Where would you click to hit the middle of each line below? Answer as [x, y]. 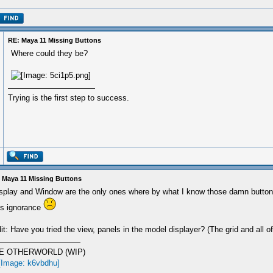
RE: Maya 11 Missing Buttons [55, 40]
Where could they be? [49, 53]
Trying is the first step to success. [69, 98]
